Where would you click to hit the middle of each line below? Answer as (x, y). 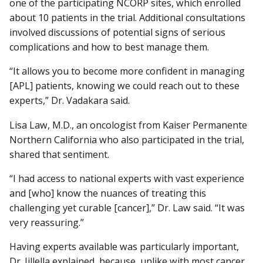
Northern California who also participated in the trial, (127, 139)
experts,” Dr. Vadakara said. (70, 101)
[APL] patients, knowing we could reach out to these (124, 86)
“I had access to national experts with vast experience (127, 178)
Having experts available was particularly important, (124, 246)
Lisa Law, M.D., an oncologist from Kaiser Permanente (128, 125)
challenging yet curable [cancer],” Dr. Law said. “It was (127, 208)
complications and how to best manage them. (109, 47)
